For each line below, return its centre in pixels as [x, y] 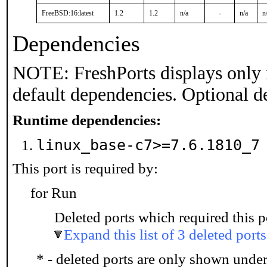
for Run [54, 193]
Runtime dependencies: [87, 120]
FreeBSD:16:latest [68, 13]
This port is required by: [85, 168]
